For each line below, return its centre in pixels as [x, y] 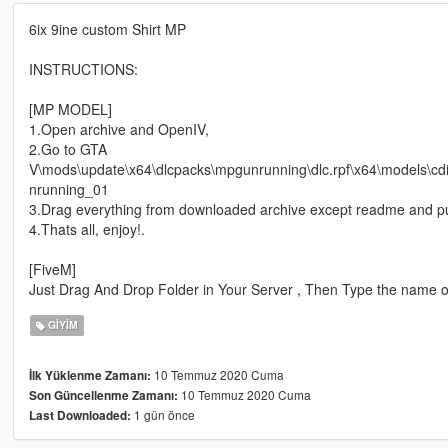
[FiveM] [52, 268]
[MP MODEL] [70, 108]
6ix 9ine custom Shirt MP [107, 28]
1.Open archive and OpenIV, [118, 128]
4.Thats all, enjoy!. [86, 228]
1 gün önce [162, 414]
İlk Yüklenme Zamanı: [89, 375]
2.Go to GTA [67, 148]
